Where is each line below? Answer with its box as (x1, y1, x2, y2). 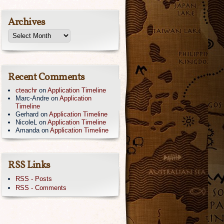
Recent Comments (8, 70, 85, 85)
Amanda (15, 126, 39, 134)
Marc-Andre (15, 94, 49, 102)
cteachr (15, 86, 37, 94)
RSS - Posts (15, 175, 52, 183)
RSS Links (8, 158, 50, 173)
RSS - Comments (15, 184, 66, 192)
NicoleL (15, 118, 37, 126)
